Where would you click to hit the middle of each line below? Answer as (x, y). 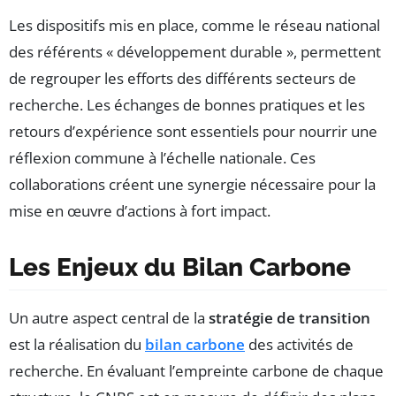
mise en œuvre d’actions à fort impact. (140, 211)
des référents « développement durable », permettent (195, 52)
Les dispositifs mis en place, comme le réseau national (194, 26)
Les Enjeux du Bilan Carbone (180, 268)
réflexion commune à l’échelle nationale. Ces (162, 158)
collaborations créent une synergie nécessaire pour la (192, 185)
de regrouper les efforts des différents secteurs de (183, 79)
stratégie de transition (289, 318)
